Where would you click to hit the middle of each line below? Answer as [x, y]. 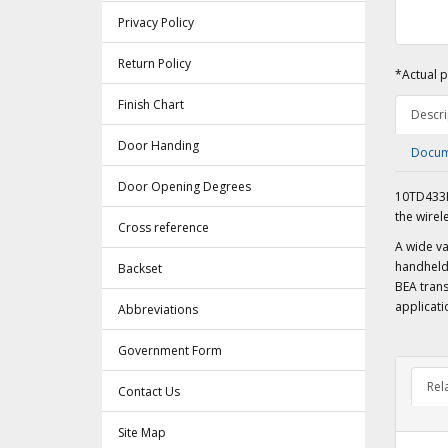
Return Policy [154, 64]
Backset [140, 269]
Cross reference [163, 228]
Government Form [170, 351]
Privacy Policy [156, 23]
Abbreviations [158, 310]
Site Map [142, 433]
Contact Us [149, 392]
